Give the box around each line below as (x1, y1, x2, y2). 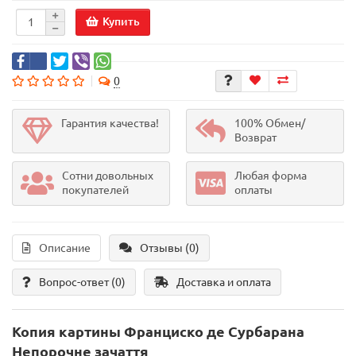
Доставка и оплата (176, 276, 271, 289)
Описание (39, 242, 91, 255)
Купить (103, 14, 140, 28)
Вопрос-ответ (39, 276, 111, 289)
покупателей (62, 184, 129, 197)
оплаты (234, 184, 273, 197)
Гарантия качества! (61, 117, 159, 130)
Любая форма (234, 169, 307, 183)
